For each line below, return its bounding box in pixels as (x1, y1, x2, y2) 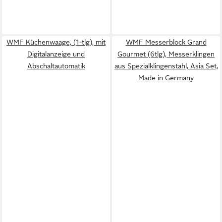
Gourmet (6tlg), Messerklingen (117, 50, 215, 58)
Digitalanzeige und (27, 50, 85, 58)
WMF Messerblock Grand (125, 38, 207, 46)
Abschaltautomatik (27, 62, 85, 70)
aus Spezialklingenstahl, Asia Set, (114, 62, 218, 70)
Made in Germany (138, 74, 194, 82)
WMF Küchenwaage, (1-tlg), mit (6, 38, 106, 46)
